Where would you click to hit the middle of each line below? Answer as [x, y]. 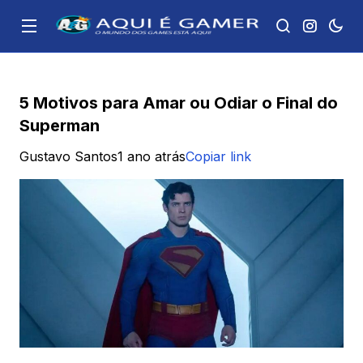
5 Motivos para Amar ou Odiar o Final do [179, 103]
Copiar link [218, 156]
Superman [60, 126]
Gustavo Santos [68, 156]
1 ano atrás [152, 156]
